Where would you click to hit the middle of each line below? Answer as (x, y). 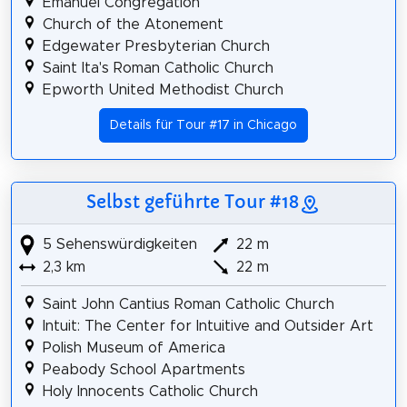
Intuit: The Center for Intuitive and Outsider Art (208, 327)
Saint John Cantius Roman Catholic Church (188, 305)
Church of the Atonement (133, 25)
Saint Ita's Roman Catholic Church (158, 69)
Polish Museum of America (134, 348)
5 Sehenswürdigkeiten (117, 244)
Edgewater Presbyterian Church (156, 47)
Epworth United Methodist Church (163, 90)
